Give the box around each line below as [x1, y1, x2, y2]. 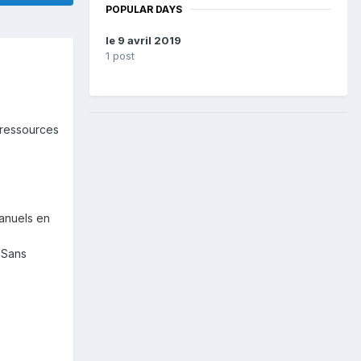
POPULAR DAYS [106, 2, 182, 15]
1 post [106, 49, 135, 63]
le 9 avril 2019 [106, 34, 181, 48]
